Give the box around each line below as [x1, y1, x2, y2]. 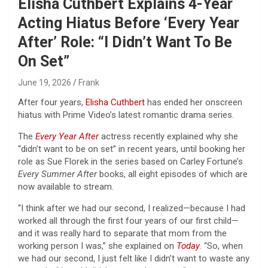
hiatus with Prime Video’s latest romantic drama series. [18, 109, 234, 120]
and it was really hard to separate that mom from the [18, 227, 227, 239]
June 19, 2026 [18, 77, 71, 87]
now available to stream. [18, 181, 114, 192]
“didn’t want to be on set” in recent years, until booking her [18, 143, 245, 154]
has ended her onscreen [145, 96, 242, 108]
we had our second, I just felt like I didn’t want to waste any [18, 252, 249, 264]
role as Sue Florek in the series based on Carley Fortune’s [18, 156, 243, 167]
